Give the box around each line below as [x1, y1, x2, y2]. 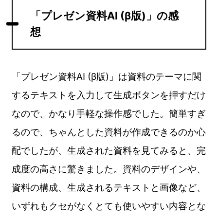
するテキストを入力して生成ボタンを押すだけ [11, 89, 206, 101]
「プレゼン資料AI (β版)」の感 [30, 9, 179, 22]
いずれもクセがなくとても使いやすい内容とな [11, 200, 206, 212]
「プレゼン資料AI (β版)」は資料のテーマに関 [11, 70, 201, 82]
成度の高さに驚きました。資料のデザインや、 [11, 163, 206, 175]
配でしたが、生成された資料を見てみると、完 [11, 144, 206, 156]
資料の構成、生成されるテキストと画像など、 [11, 181, 206, 193]
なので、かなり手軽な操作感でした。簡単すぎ [11, 107, 206, 119]
